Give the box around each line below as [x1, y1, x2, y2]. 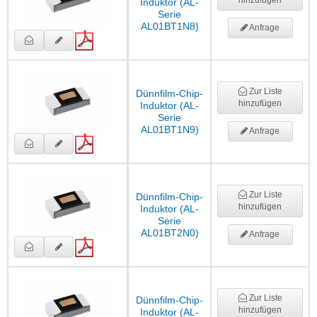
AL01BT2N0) [140, 227, 199, 239]
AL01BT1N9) [140, 124, 199, 136]
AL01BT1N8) [140, 21, 199, 33]
